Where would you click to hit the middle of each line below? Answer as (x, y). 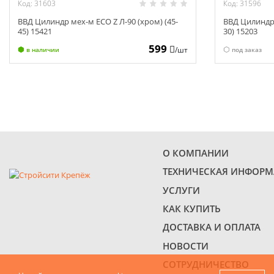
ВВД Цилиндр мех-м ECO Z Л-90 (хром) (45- (98, 22)
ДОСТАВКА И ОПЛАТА (211, 227)
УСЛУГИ (181, 190)
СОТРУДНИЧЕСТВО (206, 265)
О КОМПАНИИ (195, 153)
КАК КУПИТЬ (191, 209)
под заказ (246, 49)
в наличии (43, 49)
